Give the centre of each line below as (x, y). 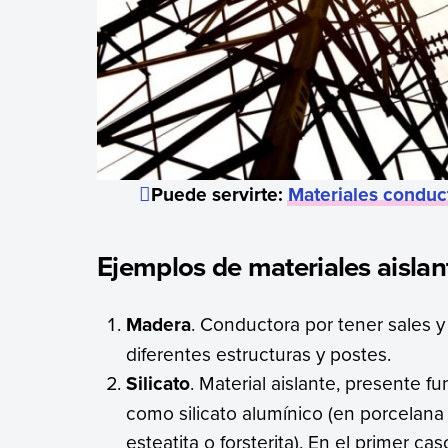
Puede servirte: (219, 194)
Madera (159, 324)
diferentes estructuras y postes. (259, 353)
